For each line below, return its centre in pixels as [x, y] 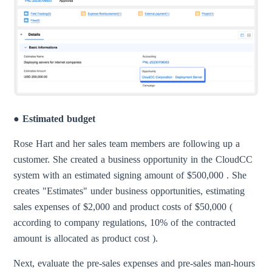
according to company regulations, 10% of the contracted [125, 223]
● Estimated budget [55, 119]
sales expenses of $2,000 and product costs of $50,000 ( [123, 207]
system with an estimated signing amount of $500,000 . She [130, 175]
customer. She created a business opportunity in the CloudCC [133, 160]
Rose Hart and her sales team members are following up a [127, 144]
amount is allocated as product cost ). [86, 239]
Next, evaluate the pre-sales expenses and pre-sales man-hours [134, 263]
